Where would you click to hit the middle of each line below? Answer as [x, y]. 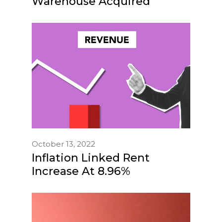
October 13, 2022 [63, 144]
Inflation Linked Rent [91, 158]
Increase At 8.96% [81, 171]
